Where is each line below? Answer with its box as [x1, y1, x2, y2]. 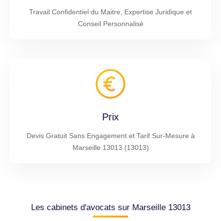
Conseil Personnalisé [77, 19, 144, 28]
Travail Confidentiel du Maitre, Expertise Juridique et [29, 7, 192, 16]
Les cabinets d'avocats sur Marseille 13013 [31, 202, 190, 212]
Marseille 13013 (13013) [72, 143, 149, 151]
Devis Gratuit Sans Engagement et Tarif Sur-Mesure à [26, 131, 195, 140]
